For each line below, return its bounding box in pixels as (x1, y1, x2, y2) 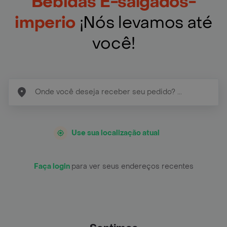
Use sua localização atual (71, 128, 160, 138)
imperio (15, 12, 80, 33)
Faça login (33, 161, 71, 171)
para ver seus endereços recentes (71, 161, 194, 171)
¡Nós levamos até (79, 12, 212, 33)
